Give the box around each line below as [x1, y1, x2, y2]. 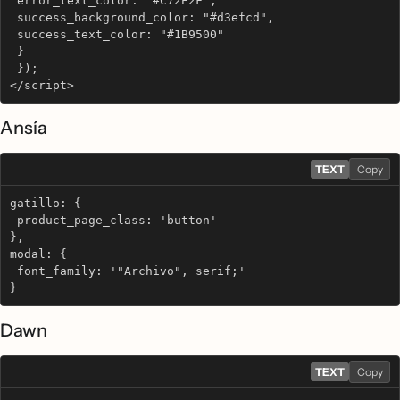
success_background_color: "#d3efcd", [10, 11, 274, 24]
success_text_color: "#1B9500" [10, 28, 224, 41]
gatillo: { [10, 196, 81, 210]
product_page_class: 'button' [10, 213, 217, 227]
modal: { [10, 247, 67, 261]
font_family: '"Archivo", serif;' [10, 264, 246, 278]
